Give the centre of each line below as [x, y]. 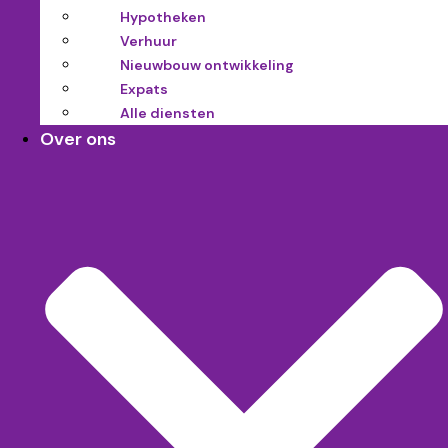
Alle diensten [167, 113]
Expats [144, 89]
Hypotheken [163, 17]
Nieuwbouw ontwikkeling [207, 65]
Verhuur [148, 41]
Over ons [78, 139]
